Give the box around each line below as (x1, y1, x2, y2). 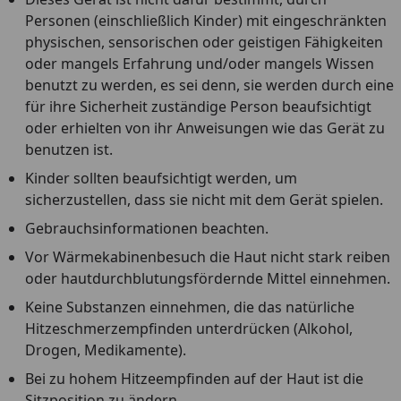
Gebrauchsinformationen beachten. (25, 218, 269, 238)
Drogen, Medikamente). (25, 340, 186, 360)
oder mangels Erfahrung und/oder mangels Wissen (25, 54, 374, 73)
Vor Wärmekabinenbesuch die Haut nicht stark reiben (25, 247, 390, 267)
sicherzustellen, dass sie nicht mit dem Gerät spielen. (25, 190, 383, 209)
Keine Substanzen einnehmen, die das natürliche (25, 297, 354, 317)
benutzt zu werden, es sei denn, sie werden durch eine (25, 75, 394, 95)
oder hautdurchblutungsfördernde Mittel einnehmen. (25, 269, 390, 288)
